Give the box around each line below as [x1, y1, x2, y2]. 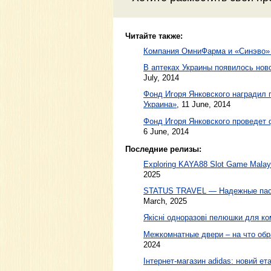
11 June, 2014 [181, 100, 230, 109]
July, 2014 [143, 73, 179, 83]
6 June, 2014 [143, 126, 189, 136]
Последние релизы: [125, 145, 201, 154]
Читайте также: [125, 31, 183, 41]
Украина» [143, 100, 177, 109]
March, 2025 [143, 197, 187, 206]
